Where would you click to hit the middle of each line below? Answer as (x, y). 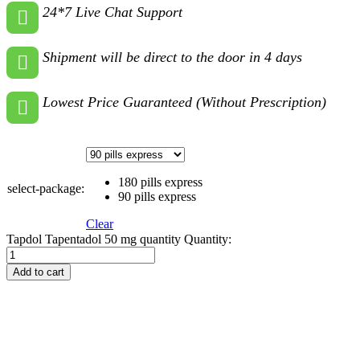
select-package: (46, 188)
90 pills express (157, 196)
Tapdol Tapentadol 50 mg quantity (94, 239)
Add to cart (39, 272)
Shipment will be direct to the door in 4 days (172, 57)
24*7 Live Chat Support (112, 12)
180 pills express (160, 182)
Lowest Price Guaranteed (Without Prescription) (184, 102)
